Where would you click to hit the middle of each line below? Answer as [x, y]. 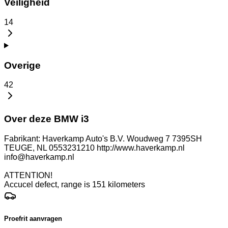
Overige [22, 65]
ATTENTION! [28, 175]
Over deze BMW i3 [47, 119]
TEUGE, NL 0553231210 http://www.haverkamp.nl [94, 148]
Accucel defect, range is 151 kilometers [75, 184]
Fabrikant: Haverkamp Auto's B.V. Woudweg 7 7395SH [103, 138]
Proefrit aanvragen [33, 218]
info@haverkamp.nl [39, 157]
